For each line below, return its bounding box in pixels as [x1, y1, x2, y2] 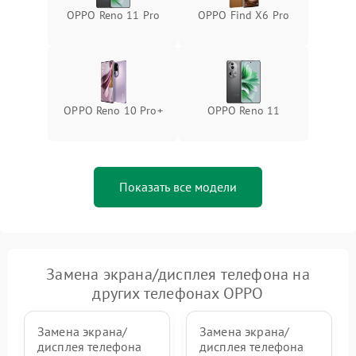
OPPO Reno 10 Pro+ [64, 103, 163, 118]
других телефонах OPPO [92, 283, 264, 304]
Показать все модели [119, 179, 237, 195]
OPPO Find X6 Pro [197, 8, 290, 22]
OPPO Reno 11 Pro [66, 8, 161, 22]
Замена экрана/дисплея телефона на [46, 264, 310, 284]
